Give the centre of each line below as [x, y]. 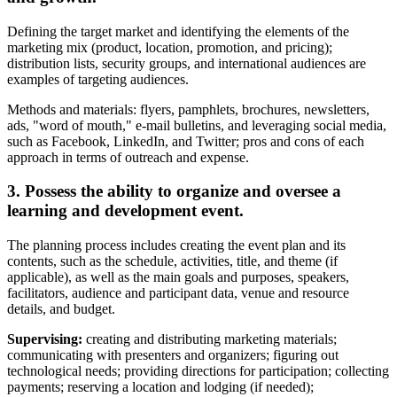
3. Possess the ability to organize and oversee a [174, 191]
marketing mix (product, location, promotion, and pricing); [170, 47]
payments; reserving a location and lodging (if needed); [160, 387]
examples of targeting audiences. [98, 79]
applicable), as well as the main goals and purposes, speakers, [178, 277]
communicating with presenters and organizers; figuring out [173, 355]
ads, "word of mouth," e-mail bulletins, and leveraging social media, [197, 125]
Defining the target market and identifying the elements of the [178, 31]
